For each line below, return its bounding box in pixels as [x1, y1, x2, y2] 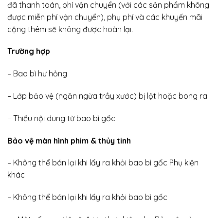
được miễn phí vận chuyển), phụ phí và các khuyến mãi [7, 12, 202, 22]
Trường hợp [7, 46, 50, 56]
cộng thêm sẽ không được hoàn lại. [7, 24, 133, 34]
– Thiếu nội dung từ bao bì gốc [7, 113, 115, 123]
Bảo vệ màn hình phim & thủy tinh [7, 135, 131, 145]
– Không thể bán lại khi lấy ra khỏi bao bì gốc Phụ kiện [7, 158, 199, 168]
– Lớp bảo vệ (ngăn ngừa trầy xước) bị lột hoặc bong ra [7, 91, 207, 101]
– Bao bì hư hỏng [7, 69, 67, 79]
